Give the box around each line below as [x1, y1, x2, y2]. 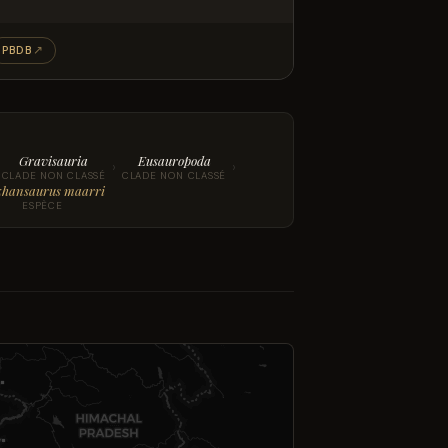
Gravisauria [19, 152, 89, 170]
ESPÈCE [21, 199, 63, 213]
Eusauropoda [137, 152, 211, 170]
